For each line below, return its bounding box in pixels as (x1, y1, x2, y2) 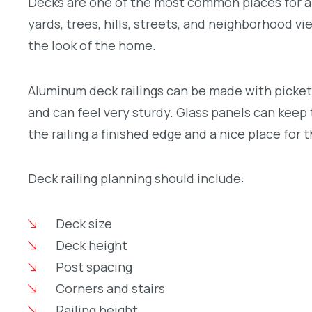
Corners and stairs (55, 280, 165, 297)
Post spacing (55, 258, 132, 276)
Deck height (55, 237, 127, 254)
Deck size (55, 215, 112, 233)
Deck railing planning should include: (28, 170, 244, 187)
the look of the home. (28, 36, 156, 54)
